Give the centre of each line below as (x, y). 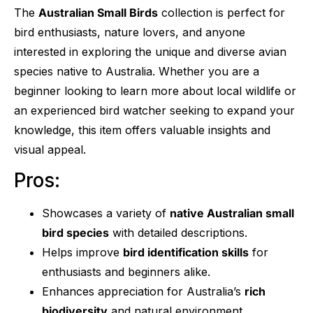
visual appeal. (50, 149)
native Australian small (232, 213)
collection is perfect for (221, 12)
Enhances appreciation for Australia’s (143, 291)
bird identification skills (186, 252)
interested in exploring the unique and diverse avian (150, 51)
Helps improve (82, 252)
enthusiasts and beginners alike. (126, 271)
